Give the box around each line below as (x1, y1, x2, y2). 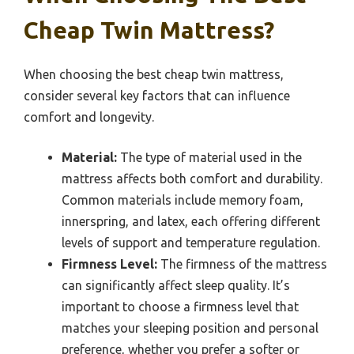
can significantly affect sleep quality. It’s (62, 277, 290, 292)
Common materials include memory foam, (62, 192, 303, 207)
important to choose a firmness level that (62, 299, 299, 314)
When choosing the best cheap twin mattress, (24, 66, 284, 81)
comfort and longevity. (24, 109, 154, 124)
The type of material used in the (117, 149, 302, 164)
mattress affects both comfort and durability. (62, 171, 322, 186)
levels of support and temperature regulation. (62, 235, 320, 250)
